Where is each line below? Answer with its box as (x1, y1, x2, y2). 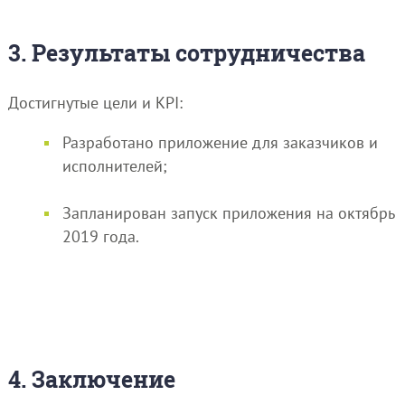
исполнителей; (61, 155, 167, 176)
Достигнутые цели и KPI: (7, 91, 183, 113)
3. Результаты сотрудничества (7, 38, 365, 69)
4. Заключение (7, 364, 175, 395)
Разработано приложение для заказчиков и (61, 131, 378, 153)
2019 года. (61, 225, 139, 247)
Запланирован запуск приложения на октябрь (61, 202, 394, 223)
